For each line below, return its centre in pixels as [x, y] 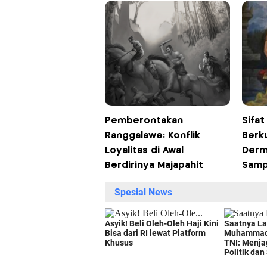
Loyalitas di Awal [144, 150]
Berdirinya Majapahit [154, 165]
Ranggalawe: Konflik [152, 135]
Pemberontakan [144, 120]
